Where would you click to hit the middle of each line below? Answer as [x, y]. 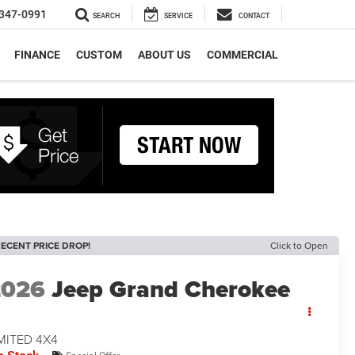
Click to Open [299, 245]
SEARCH [106, 16]
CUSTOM [99, 54]
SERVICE [178, 16]
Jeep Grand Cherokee [171, 290]
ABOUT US [164, 54]
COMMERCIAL [242, 54]
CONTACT [254, 16]
